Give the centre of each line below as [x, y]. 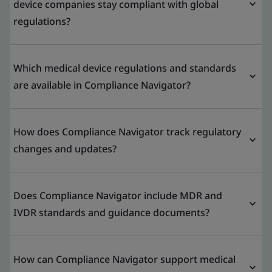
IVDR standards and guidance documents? [111, 212]
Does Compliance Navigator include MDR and [118, 195]
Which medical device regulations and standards [125, 68]
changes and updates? [65, 148]
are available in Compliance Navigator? [102, 85]
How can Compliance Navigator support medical [124, 259]
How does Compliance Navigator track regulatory [127, 131]
